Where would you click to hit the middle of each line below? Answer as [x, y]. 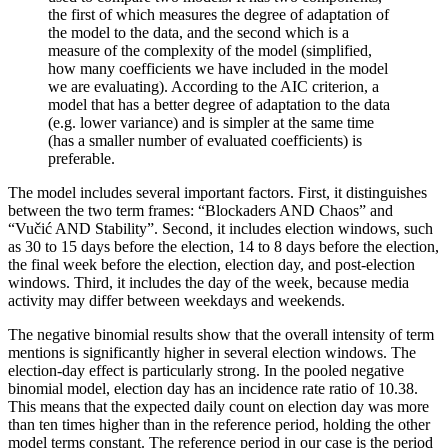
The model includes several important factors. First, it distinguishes [217, 192]
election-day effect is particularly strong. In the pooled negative [206, 370]
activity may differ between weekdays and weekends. [176, 300]
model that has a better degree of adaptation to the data [219, 104]
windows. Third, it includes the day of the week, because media [208, 282]
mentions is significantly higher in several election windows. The [212, 352]
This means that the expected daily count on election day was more [218, 406]
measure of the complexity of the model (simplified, [210, 50]
